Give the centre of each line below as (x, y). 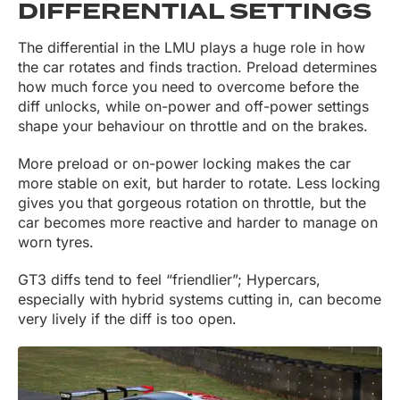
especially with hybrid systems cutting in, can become (200, 300)
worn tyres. (56, 242)
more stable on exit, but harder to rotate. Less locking (199, 183)
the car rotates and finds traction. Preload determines (197, 67)
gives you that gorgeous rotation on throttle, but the (192, 203)
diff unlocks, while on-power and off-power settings (193, 107)
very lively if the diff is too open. (127, 319)
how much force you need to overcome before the (188, 87)
